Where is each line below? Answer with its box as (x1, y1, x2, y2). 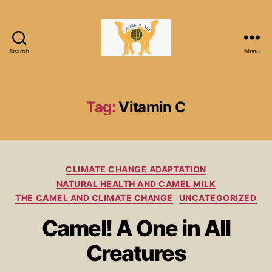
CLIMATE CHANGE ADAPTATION (66, 164, 206, 174)
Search (9, 47, 29, 55)
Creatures (86, 239, 186, 267)
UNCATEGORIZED (178, 192, 257, 203)
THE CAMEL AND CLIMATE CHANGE (15, 192, 173, 203)
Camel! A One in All (41, 214, 231, 242)
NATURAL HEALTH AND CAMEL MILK (56, 178, 216, 189)
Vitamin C (118, 98, 186, 116)
